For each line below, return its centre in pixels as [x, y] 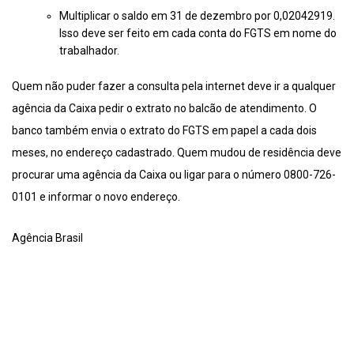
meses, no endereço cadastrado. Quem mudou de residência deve [177, 153]
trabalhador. [89, 51]
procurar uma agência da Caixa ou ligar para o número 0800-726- [174, 175]
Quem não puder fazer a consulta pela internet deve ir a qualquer [174, 87]
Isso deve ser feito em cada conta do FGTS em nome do [198, 34]
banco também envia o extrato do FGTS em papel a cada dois [164, 131]
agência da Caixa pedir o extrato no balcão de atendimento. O [164, 109]
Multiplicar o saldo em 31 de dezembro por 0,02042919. [197, 16]
